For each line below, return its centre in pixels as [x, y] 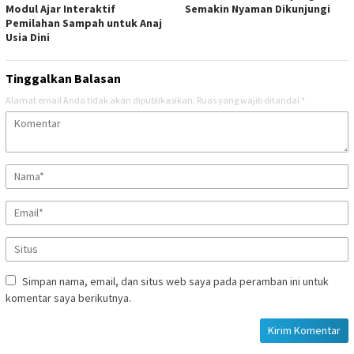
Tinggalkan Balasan [63, 79]
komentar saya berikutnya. [68, 298]
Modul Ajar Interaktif [60, 9]
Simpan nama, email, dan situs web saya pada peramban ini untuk [175, 282]
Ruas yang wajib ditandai [249, 100]
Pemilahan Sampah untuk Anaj [84, 23]
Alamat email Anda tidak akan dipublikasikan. [100, 100]
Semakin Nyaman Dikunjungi [258, 9]
